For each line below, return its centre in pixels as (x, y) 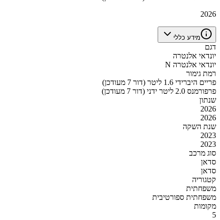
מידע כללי (187, 37)
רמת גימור (201, 73)
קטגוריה (204, 179)
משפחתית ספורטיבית (184, 197)
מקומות (205, 206)
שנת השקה (199, 126)
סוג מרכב (203, 153)
